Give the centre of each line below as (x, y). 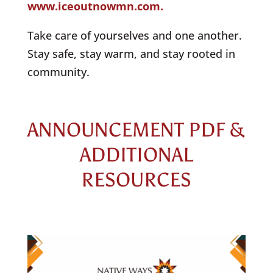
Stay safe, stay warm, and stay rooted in (131, 53)
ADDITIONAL (136, 154)
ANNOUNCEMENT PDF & (136, 129)
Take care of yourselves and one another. (134, 35)
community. (60, 72)
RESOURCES (136, 179)
